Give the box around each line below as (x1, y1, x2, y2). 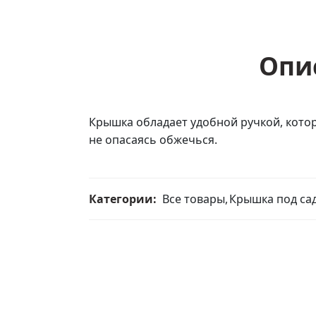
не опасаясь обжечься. (89, 132, 217, 147)
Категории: (89, 191, 157, 207)
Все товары (162, 191, 225, 207)
